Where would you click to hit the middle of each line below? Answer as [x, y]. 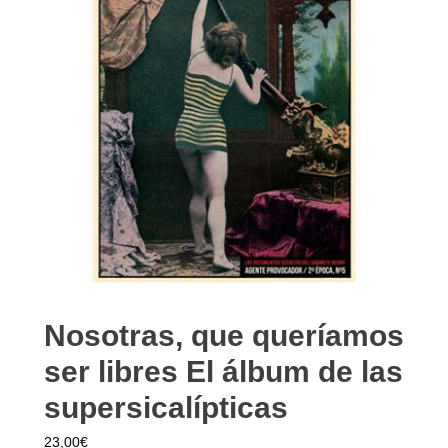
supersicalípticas [166, 407]
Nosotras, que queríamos [224, 335]
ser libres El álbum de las [223, 371]
